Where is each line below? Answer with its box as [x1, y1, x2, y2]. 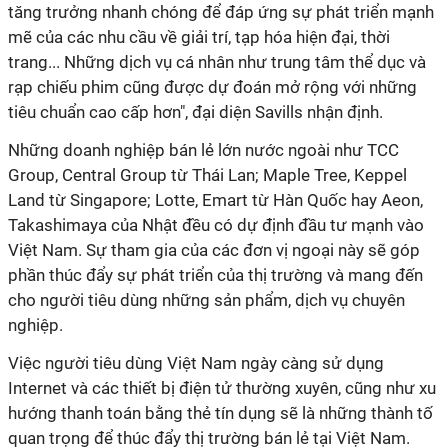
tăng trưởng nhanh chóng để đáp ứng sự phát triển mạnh [8, 2, 434, 22]
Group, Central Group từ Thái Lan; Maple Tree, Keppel [8, 165, 407, 185]
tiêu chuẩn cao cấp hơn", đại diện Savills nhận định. [8, 102, 383, 122]
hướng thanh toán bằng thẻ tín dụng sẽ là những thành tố [8, 403, 433, 423]
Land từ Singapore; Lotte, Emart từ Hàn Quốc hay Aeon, [8, 190, 423, 210]
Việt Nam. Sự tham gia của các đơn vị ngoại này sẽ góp [8, 240, 420, 260]
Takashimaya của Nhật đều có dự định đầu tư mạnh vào [8, 215, 424, 235]
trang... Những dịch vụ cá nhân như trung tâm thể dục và [8, 52, 426, 72]
